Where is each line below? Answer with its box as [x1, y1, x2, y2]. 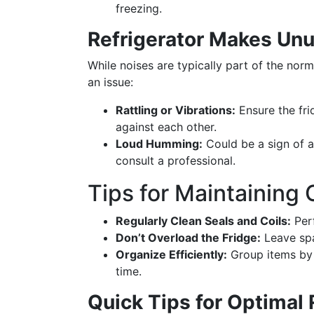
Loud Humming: [116, 137, 203, 151]
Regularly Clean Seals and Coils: [116, 214, 291, 228]
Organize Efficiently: [116, 247, 227, 261]
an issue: [88, 75, 133, 89]
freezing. [116, 1, 162, 15]
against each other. [116, 120, 217, 134]
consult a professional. [116, 153, 235, 168]
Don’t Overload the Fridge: [116, 231, 261, 245]
